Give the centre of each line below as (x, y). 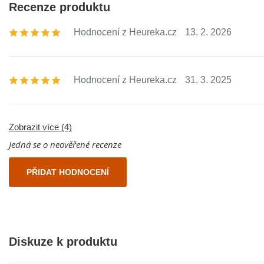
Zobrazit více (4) (40, 127)
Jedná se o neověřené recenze (65, 145)
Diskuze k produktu (63, 242)
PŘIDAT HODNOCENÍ (68, 172)
